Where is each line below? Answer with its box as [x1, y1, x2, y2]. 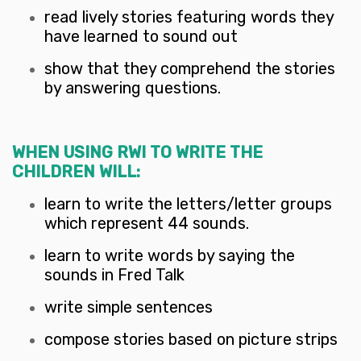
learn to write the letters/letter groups [44, 194, 332, 214]
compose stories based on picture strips [44, 330, 338, 350]
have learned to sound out [44, 27, 238, 47]
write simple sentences [44, 297, 213, 317]
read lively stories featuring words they [44, 7, 334, 27]
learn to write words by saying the [44, 246, 295, 266]
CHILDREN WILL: [12, 162, 140, 182]
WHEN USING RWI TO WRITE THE [12, 143, 263, 163]
